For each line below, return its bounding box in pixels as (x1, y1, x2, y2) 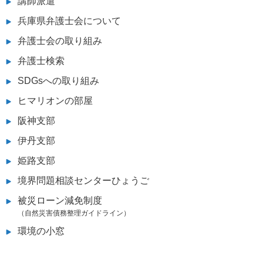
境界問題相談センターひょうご (18, 175, 149, 186)
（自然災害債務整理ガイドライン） (18, 208, 130, 217)
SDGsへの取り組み (18, 75, 99, 86)
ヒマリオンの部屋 (18, 95, 93, 106)
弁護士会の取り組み (18, 35, 102, 46)
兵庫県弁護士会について (18, 15, 121, 26)
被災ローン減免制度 (18, 195, 102, 205)
